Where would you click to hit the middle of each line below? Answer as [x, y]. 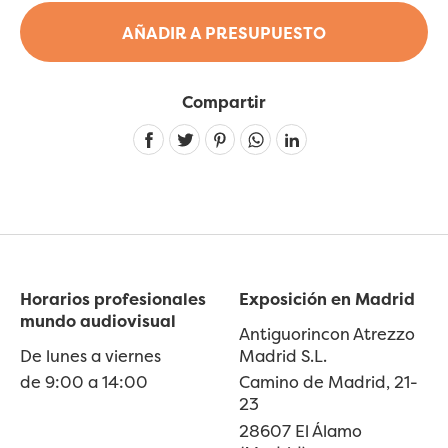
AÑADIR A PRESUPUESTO [224, 33]
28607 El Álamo [300, 431]
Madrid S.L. [283, 355]
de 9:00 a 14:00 [84, 382]
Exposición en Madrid [327, 299]
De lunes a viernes [90, 355]
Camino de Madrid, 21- [328, 382]
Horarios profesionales [113, 299]
